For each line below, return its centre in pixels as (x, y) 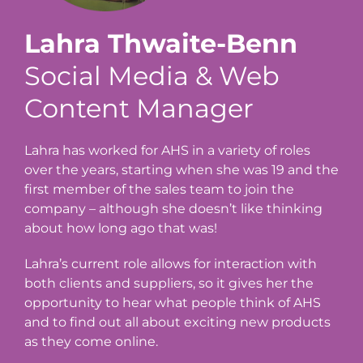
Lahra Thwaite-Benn (161, 43)
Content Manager (139, 108)
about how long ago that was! (121, 228)
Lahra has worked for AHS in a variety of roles (167, 150)
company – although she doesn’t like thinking (173, 208)
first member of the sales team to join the (159, 189)
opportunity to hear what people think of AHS (173, 302)
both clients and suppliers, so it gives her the (169, 283)
